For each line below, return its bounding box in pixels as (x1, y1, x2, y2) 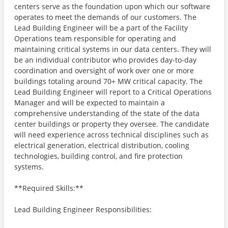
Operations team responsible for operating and (14, 34, 176, 43)
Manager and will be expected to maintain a (14, 98, 165, 107)
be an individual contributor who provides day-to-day (14, 55, 196, 65)
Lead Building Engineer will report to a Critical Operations (14, 87, 212, 97)
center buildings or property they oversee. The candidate (14, 119, 209, 129)
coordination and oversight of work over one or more (14, 66, 194, 75)
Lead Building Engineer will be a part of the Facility (14, 23, 188, 33)
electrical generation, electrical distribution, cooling (14, 140, 189, 150)
